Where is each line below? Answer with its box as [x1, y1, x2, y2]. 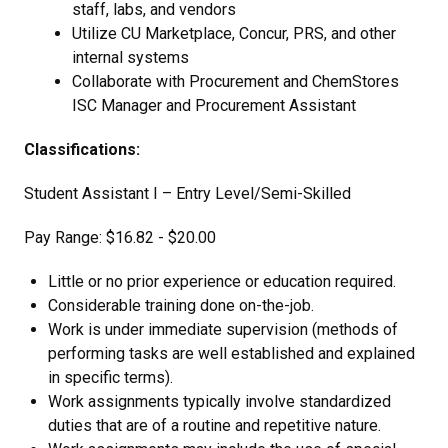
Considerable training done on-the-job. [48, 296, 314, 315]
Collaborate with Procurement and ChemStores [72, 72, 399, 91]
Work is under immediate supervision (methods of [48, 320, 398, 339]
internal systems [72, 48, 189, 67]
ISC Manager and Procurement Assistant [72, 96, 356, 115]
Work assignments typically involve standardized [48, 392, 391, 411]
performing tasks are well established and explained [48, 344, 415, 363]
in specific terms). [48, 368, 173, 387]
